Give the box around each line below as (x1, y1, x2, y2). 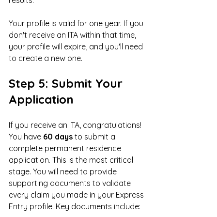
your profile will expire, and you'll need (9, 41, 145, 51)
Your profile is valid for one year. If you (9, 18, 145, 28)
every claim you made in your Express (9, 189, 146, 200)
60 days (43, 131, 73, 141)
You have (9, 131, 43, 141)
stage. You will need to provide (9, 166, 119, 176)
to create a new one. (9, 53, 82, 63)
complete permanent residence (9, 143, 123, 153)
